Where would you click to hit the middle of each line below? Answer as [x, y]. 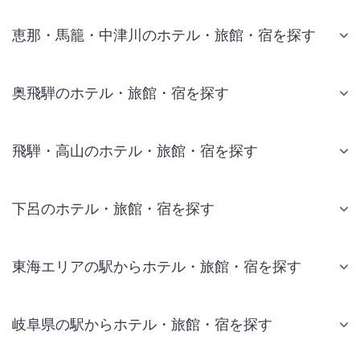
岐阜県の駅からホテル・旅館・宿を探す [142, 325]
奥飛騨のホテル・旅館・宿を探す [121, 93]
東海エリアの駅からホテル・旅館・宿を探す [157, 267]
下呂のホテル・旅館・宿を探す [113, 209]
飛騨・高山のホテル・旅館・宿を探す [135, 151]
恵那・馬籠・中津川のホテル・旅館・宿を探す [164, 35]
